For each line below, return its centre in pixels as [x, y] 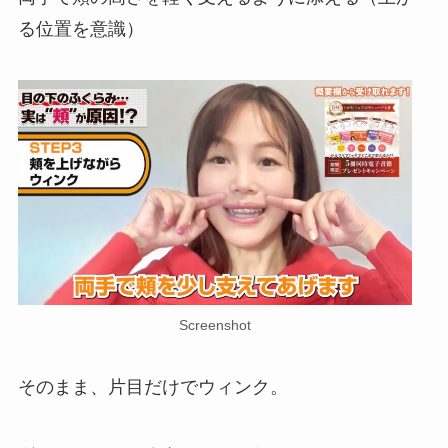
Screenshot [214, 325]
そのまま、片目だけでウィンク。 [152, 387]
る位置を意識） [80, 28]
